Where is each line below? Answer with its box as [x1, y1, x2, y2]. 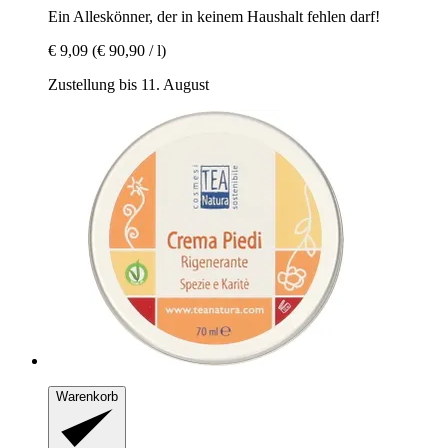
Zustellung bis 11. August [48, 75, 209, 93]
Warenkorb [56, 388, 118, 404]
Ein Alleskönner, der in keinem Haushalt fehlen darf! [48, 7, 380, 25]
